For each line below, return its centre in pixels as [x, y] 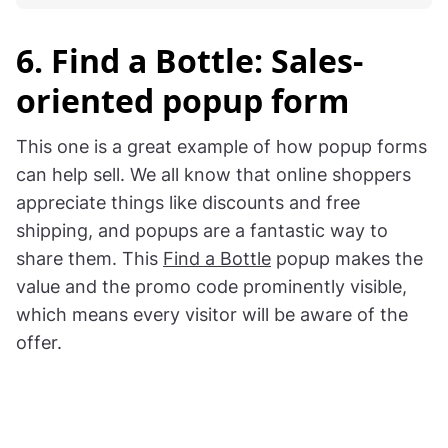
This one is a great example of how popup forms [221, 147]
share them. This [89, 259]
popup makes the [347, 259]
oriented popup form [182, 101]
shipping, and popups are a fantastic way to [202, 231]
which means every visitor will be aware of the [212, 315]
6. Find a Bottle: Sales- [189, 61]
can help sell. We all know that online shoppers [213, 175]
